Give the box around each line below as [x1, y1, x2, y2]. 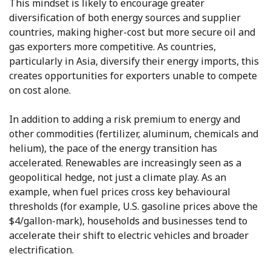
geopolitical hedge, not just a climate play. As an [9, 171, 226, 184]
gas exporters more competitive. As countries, [9, 40, 216, 54]
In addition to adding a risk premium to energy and [9, 113, 240, 126]
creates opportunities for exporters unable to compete [9, 69, 257, 83]
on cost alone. [9, 83, 71, 97]
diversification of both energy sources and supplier [9, 11, 241, 25]
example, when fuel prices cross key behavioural [9, 185, 230, 199]
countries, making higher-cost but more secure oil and [9, 25, 255, 39]
